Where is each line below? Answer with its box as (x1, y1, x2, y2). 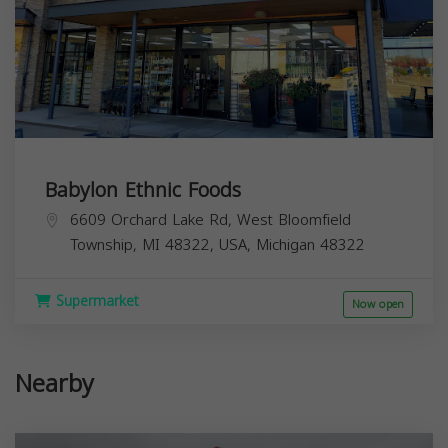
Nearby (15, 360, 94, 407)
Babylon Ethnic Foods (45, 170, 241, 209)
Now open (352, 293, 404, 315)
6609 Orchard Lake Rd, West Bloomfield (70, 205, 351, 234)
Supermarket (51, 287, 139, 315)
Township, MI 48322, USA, (70, 230, 256, 259)
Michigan (256, 230, 315, 259)
